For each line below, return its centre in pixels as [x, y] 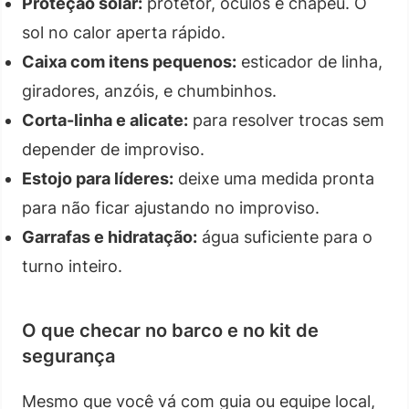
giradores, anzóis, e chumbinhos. [149, 90]
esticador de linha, [309, 61]
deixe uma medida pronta [274, 178]
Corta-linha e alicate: [105, 120]
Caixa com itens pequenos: [129, 61]
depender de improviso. [113, 149]
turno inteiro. [72, 266]
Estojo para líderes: [98, 178]
